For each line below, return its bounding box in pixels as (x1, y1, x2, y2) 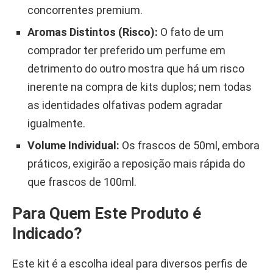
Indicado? (12, 224, 82, 243)
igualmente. (27, 116, 85, 130)
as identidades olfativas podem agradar (27, 98, 222, 112)
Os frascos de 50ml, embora (119, 138, 260, 152)
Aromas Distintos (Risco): (27, 25, 158, 38)
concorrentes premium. (27, 3, 143, 16)
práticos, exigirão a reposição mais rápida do (27, 157, 245, 170)
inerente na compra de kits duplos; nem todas (27, 80, 252, 93)
